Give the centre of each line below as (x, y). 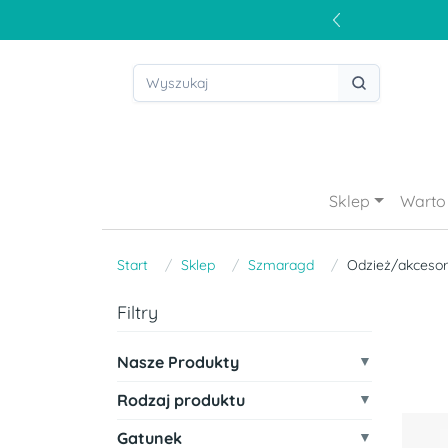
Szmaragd (281, 265)
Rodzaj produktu (181, 400)
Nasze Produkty (178, 362)
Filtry (137, 312)
